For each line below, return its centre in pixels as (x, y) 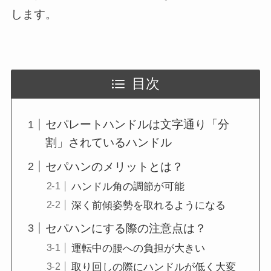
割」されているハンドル (109, 143)
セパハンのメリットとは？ (115, 166)
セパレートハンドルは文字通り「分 (138, 125)
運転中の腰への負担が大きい (138, 248)
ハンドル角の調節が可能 (128, 186)
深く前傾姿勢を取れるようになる (148, 206)
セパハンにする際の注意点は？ (126, 228)
